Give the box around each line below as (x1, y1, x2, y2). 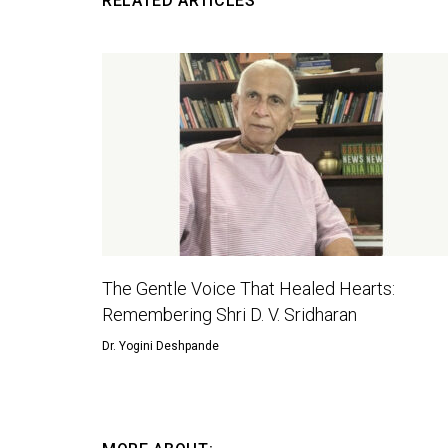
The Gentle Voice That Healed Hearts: (102, 277, 395, 299)
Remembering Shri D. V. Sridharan (102, 303, 357, 325)
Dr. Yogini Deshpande (102, 338, 219, 353)
